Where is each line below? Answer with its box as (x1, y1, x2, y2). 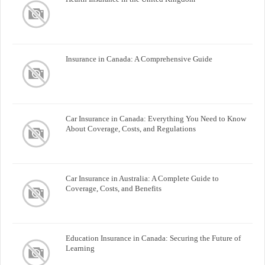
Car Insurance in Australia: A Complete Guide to (66, 173, 219, 183)
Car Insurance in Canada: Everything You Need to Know (66, 114, 246, 123)
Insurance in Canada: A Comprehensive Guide (66, 54, 212, 63)
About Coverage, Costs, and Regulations (66, 124, 196, 133)
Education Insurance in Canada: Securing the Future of (66, 233, 241, 243)
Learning (66, 243, 95, 253)
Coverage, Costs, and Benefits (66, 183, 161, 193)
